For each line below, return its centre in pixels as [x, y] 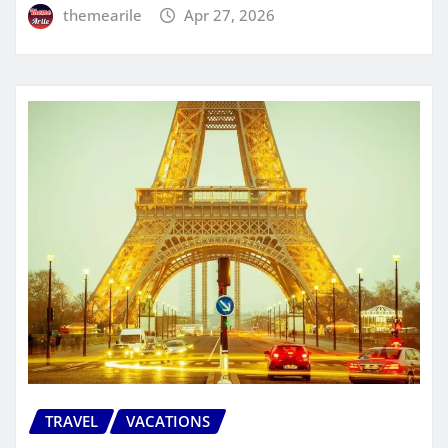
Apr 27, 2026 [230, 15]
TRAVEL [71, 420]
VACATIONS [168, 420]
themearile [102, 15]
